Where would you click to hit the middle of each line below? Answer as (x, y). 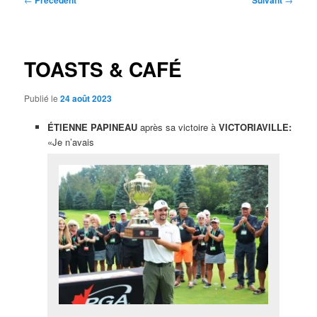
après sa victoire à (178, 127)
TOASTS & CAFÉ (103, 69)
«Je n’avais (70, 142)
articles (39, 28)
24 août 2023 (86, 99)
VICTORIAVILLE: (255, 127)
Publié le (42, 98)
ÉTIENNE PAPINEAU (92, 127)
